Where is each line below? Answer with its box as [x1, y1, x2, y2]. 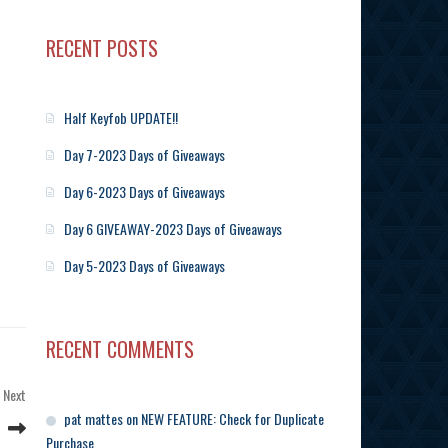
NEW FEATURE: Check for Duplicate [141, 408, 324, 430]
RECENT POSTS [46, 33, 158, 64]
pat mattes [64, 408, 123, 430]
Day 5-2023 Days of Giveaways [64, 255, 225, 277]
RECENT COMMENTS [46, 334, 194, 365]
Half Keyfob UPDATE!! [64, 107, 178, 129]
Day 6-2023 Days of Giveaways [64, 181, 225, 203]
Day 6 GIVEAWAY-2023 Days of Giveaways [64, 218, 282, 240]
